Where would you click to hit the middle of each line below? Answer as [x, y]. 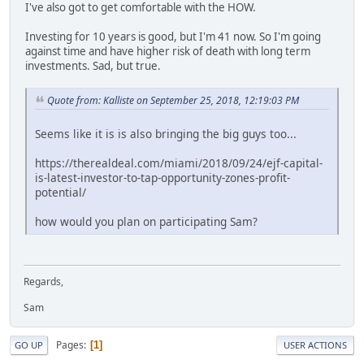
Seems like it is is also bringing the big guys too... [166, 133]
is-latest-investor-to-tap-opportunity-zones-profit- [162, 177]
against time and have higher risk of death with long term [168, 52]
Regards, [43, 282]
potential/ [61, 192]
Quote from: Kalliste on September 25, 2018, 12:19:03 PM [173, 101]
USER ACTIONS [315, 345]
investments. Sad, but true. [93, 66]
